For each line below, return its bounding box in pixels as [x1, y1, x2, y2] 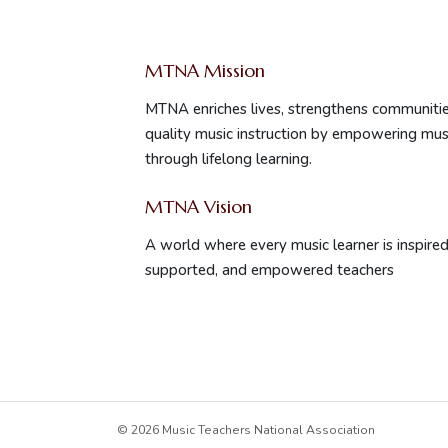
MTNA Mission [145, 59, 265, 82]
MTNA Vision [145, 195, 252, 218]
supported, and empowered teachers [145, 260, 394, 280]
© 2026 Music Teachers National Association [117, 422, 375, 438]
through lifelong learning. [145, 149, 312, 169]
